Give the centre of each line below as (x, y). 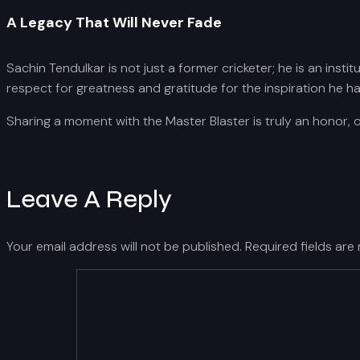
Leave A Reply (89, 200)
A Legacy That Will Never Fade (114, 23)
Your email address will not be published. (124, 246)
